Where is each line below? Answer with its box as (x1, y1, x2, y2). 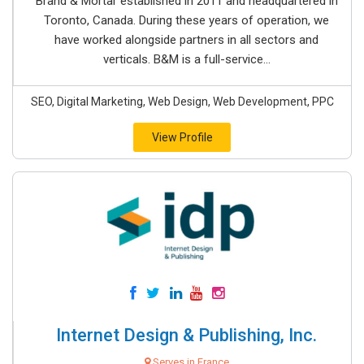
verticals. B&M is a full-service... (102, 52, 271, 67)
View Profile (151, 131, 213, 144)
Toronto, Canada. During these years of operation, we (44, 13, 329, 28)
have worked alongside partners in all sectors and (54, 32, 318, 47)
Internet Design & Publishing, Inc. (56, 325, 317, 345)
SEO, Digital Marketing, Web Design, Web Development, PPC (30, 95, 334, 108)
